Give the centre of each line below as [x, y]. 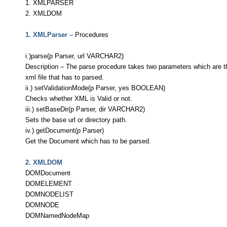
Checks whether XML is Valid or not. [79, 99]
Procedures [92, 35]
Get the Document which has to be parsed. [88, 141]
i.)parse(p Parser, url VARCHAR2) [74, 56]
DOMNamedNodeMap [57, 216]
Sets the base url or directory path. [76, 120]
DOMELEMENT [49, 184]
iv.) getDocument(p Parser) [65, 131]
